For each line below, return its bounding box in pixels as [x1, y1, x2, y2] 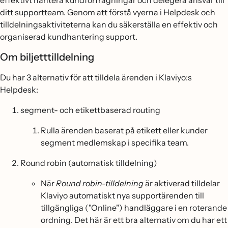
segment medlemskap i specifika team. [41, 137, 189, 148]
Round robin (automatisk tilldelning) [20, 158, 157, 168]
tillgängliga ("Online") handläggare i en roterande [41, 203, 227, 213]
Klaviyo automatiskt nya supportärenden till [41, 190, 204, 201]
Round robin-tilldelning [56, 178, 144, 188]
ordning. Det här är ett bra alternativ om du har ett [41, 215, 227, 225]
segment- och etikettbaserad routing [20, 105, 160, 115]
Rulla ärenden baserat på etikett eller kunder [41, 125, 208, 135]
